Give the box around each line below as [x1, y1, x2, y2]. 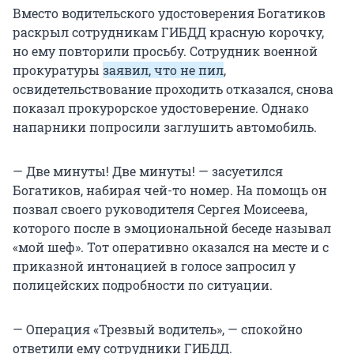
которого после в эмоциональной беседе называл [13, 220, 331, 237]
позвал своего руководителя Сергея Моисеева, [13, 201, 307, 218]
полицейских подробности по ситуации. [13, 277, 273, 294]
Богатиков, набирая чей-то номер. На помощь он [13, 182, 327, 199]
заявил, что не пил [103, 62, 224, 79]
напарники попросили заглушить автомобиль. [13, 119, 317, 136]
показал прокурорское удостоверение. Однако [13, 100, 309, 117]
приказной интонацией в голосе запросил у [13, 258, 296, 275]
